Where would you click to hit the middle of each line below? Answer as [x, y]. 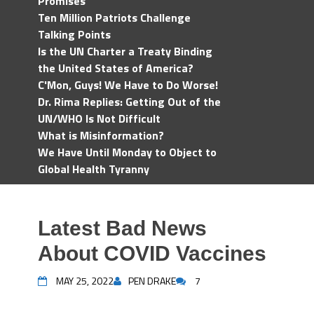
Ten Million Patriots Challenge [114, 18]
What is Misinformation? [101, 135]
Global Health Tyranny [94, 169]
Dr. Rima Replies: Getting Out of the [129, 102]
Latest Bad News [122, 228]
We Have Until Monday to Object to [127, 152]
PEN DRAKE [152, 281]
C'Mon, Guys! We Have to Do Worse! [128, 85]
